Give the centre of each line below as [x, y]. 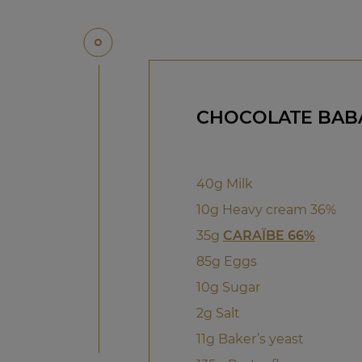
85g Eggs [226, 262]
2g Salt [218, 314]
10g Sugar [228, 288]
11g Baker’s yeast [250, 339]
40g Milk [224, 184]
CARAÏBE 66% [269, 236]
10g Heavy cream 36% [266, 210]
